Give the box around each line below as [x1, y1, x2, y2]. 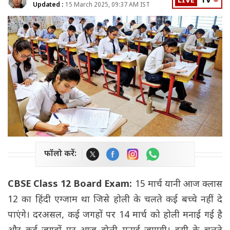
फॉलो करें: [44, 149, 76, 160]
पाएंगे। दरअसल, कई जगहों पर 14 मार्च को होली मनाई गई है [8, 209, 222, 222]
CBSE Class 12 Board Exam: [8, 179, 135, 191]
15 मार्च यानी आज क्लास [135, 179, 223, 191]
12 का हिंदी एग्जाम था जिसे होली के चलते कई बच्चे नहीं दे [8, 194, 222, 206]
